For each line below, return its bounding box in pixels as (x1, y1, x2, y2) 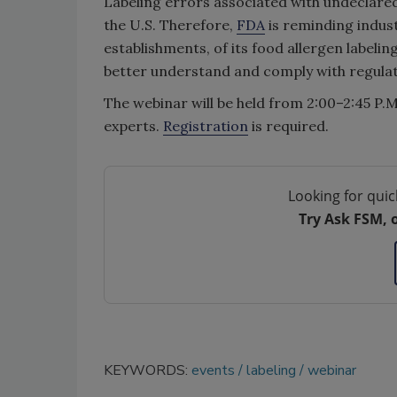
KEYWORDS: (104, 361, 191, 380)
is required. (248, 117, 329, 135)
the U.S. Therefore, (104, 16, 237, 34)
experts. (104, 117, 163, 135)
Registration (163, 117, 248, 135)
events (191, 361, 235, 380)
